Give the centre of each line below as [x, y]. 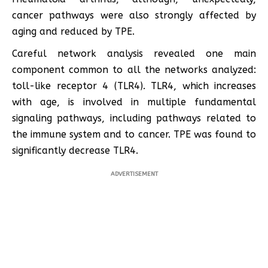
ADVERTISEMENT [134, 174]
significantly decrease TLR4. [75, 151]
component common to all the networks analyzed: [134, 70]
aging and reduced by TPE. [73, 32]
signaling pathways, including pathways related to [134, 118]
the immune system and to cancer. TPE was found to [134, 135]
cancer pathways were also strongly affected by [134, 16]
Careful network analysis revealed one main [134, 54]
